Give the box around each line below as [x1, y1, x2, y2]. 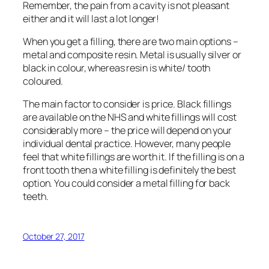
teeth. [23, 190, 49, 204]
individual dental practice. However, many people [23, 137, 231, 151]
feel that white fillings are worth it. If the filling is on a [23, 150, 244, 164]
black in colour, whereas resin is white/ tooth [23, 61, 211, 74]
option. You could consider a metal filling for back [23, 177, 230, 190]
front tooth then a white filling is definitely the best [23, 163, 236, 177]
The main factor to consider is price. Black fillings [23, 97, 231, 111]
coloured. [23, 74, 64, 88]
